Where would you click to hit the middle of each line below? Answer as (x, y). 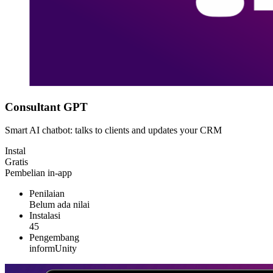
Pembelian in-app (38, 173)
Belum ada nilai (59, 205)
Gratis (16, 162)
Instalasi (45, 216)
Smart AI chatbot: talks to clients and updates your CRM (113, 130)
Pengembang (54, 238)
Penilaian (47, 194)
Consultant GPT (46, 107)
